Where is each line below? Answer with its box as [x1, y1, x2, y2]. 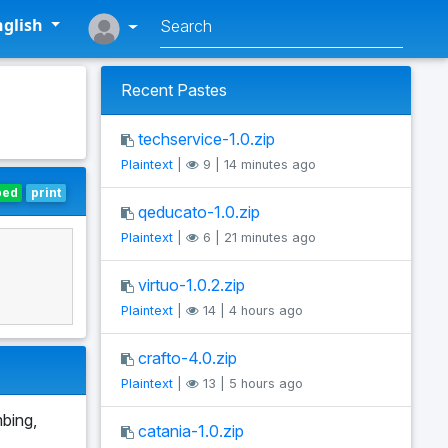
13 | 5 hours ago [199, 376, 303, 391]
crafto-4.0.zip [138, 348, 237, 368]
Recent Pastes [121, 80, 227, 100]
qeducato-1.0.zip [138, 202, 260, 222]
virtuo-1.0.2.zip [138, 275, 245, 295]
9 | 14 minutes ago [199, 157, 316, 172]
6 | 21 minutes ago [199, 230, 316, 245]
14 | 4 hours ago [199, 303, 303, 318]
